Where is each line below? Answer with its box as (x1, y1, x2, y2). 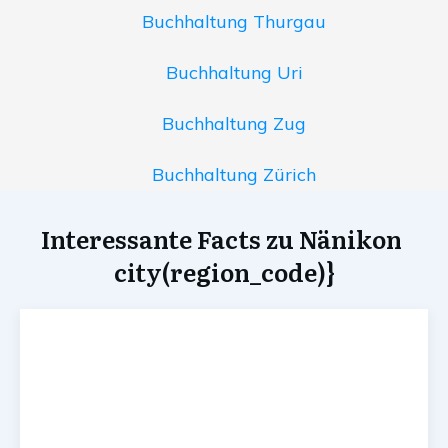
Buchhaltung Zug (162, 112, 306, 136)
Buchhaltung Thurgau (142, 10, 326, 34)
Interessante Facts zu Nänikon (41, 221, 407, 257)
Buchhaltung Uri (165, 61, 303, 85)
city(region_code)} (113, 254, 335, 290)
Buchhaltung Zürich (152, 163, 316, 187)
